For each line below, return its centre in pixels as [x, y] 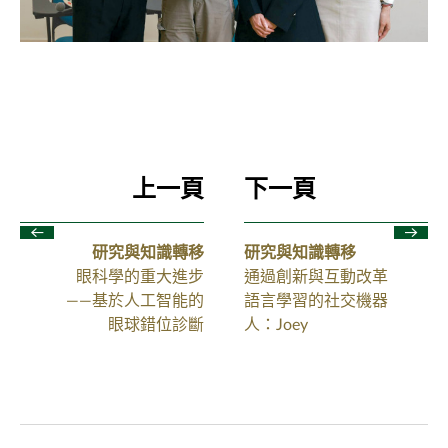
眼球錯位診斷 [155, 323]
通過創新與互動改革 [316, 275]
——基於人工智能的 [134, 299]
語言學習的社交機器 [316, 299]
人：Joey [276, 323]
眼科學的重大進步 [139, 275]
